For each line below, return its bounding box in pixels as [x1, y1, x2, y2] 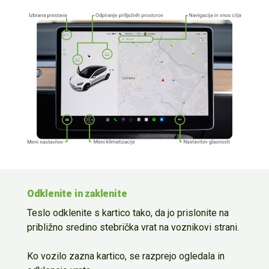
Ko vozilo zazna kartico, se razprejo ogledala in [26, 250, 225, 262]
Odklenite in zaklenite [26, 188, 127, 200]
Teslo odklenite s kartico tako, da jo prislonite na [26, 207, 229, 219]
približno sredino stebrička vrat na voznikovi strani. [26, 222, 239, 234]
